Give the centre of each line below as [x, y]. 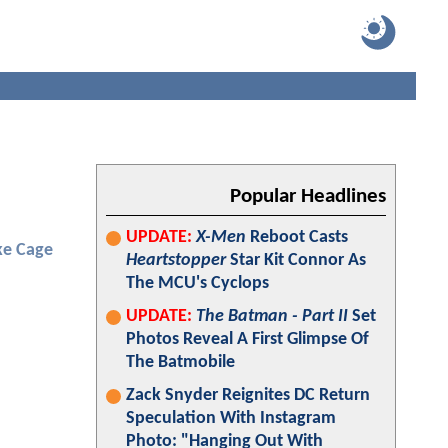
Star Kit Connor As [296, 260]
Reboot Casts [297, 237]
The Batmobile [180, 362]
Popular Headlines [308, 196]
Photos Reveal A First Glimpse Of [247, 339]
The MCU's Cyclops [197, 283]
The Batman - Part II [272, 316]
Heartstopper [176, 260]
